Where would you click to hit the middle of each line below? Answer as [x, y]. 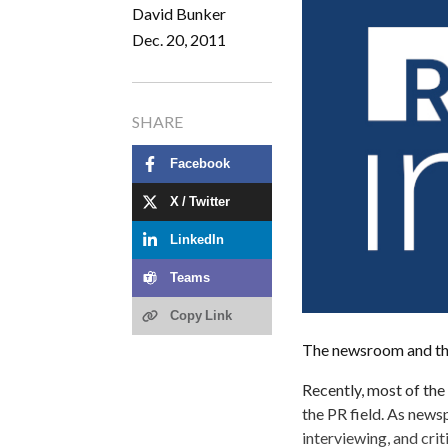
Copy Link [201, 316]
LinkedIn [197, 240]
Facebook [200, 164]
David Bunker [179, 13]
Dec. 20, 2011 [179, 39]
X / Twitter [200, 202]
